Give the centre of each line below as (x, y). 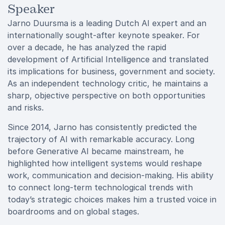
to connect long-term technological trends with (100, 187)
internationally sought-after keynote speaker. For (104, 35)
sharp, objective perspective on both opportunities (106, 95)
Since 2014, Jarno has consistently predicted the (102, 127)
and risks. (26, 107)
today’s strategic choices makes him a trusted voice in (112, 199)
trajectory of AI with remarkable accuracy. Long (101, 139)
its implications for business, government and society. (111, 71)
